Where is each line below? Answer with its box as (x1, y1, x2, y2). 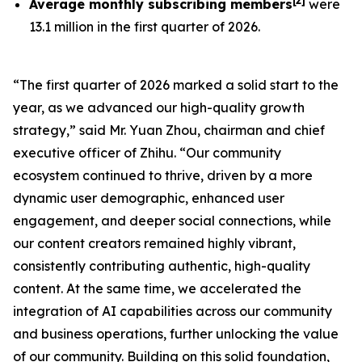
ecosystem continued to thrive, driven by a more (13, 167, 313, 183)
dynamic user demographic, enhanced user (13, 190, 284, 206)
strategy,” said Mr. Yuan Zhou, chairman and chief (13, 122, 325, 138)
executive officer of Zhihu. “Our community (13, 145, 281, 161)
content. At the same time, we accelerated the (13, 280, 301, 297)
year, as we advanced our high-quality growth (13, 99, 305, 116)
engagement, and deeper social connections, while (13, 213, 331, 229)
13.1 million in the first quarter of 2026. (29, 19, 260, 35)
